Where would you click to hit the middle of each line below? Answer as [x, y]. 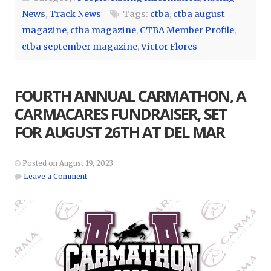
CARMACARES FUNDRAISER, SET [121, 114]
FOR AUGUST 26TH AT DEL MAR [120, 132]
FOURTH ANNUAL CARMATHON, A [130, 96]
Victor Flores [169, 47]
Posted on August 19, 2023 [67, 164]
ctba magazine [103, 31]
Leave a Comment [55, 177]
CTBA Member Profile [187, 31]
